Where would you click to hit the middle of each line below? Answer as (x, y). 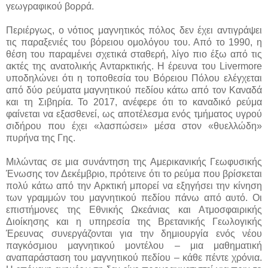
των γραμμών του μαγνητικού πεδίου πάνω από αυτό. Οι (134, 198)
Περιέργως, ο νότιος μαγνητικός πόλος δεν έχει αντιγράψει (134, 31)
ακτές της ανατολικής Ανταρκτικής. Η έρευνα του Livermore (134, 66)
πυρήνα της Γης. (41, 138)
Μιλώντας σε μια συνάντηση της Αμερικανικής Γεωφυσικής (134, 162)
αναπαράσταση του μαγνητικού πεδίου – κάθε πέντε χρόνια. (134, 258)
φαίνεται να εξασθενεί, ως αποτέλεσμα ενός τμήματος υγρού (134, 114)
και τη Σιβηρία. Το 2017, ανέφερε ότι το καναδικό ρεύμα (134, 102)
